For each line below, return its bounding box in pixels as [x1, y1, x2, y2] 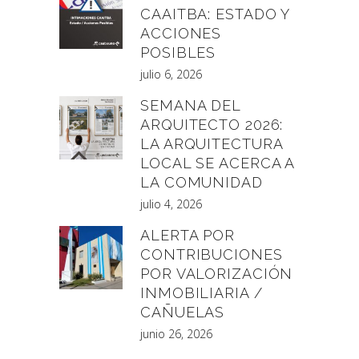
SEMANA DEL [140, 96, 241, 114]
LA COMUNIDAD [140, 173, 263, 191]
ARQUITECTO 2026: [140, 115, 284, 133]
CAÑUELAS [140, 303, 225, 321]
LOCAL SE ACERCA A [140, 154, 295, 171]
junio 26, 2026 [140, 325, 212, 341]
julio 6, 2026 [140, 66, 202, 82]
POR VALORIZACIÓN [140, 264, 293, 282]
